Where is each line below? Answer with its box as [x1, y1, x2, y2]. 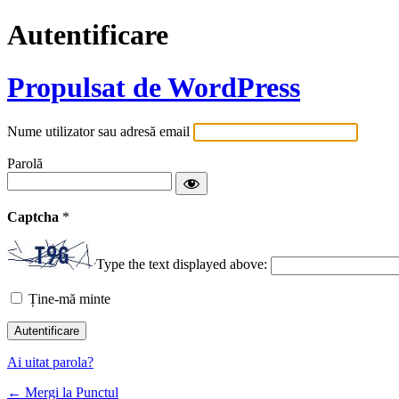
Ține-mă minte [28, 290, 110, 306]
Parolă [7, 156, 43, 172]
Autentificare [7, 19, 168, 52]
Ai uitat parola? [7, 354, 94, 370]
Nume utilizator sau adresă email [7, 124, 190, 140]
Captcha [7, 209, 62, 225]
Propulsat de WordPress [7, 70, 300, 103]
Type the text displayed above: [96, 256, 267, 273]
